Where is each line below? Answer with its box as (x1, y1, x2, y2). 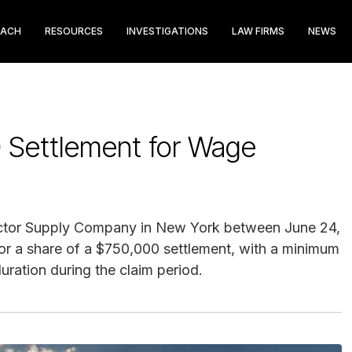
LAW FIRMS (232, 25, 284, 37)
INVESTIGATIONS (126, 25, 208, 37)
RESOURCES (45, 25, 103, 37)
